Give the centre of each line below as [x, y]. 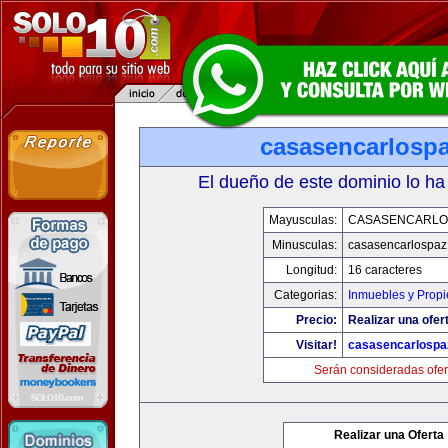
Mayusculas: [303, 220]
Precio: [316, 320]
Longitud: [311, 270]
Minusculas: [304, 245]
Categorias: [305, 295]
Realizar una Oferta [389, 435]
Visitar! [316, 345]
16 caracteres [385, 270]
